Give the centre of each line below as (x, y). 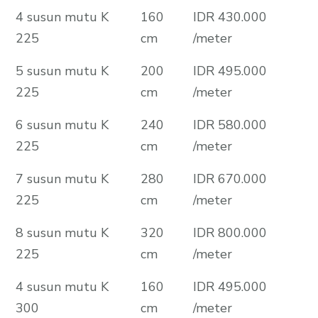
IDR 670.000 (230, 179)
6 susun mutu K (62, 125)
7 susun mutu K (62, 179)
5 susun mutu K (62, 71)
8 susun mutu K (62, 232)
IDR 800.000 (230, 232)
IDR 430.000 (230, 17)
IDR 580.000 (230, 125)
